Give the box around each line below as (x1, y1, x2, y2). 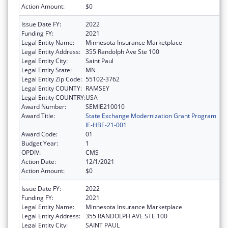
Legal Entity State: (21, 65, 72, 74)
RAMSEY (85, 83, 109, 93)
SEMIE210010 (85, 102, 125, 111)
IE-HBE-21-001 (85, 120, 127, 129)
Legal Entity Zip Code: (21, 74, 82, 83)
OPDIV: (21, 148, 41, 157)
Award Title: (21, 111, 55, 120)
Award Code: (21, 129, 58, 138)
